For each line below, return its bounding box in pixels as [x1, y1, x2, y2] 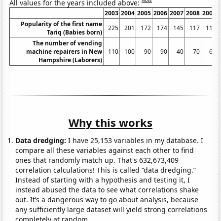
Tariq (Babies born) [47, 28, 103, 37]
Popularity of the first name [21, 20, 103, 29]
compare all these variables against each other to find [15, 146, 194, 155]
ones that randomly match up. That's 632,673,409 [15, 155, 179, 165]
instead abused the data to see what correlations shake [15, 185, 199, 195]
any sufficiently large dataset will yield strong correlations [15, 205, 208, 215]
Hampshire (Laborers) [38, 56, 103, 65]
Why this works [69, 115, 152, 130]
